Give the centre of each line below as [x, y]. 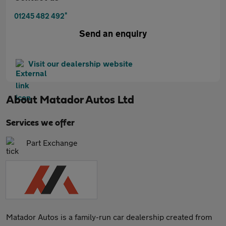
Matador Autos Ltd [87, 100]
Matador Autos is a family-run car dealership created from [109, 217]
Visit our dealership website [80, 63]
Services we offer [40, 123]
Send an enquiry [113, 33]
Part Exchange [52, 143]
